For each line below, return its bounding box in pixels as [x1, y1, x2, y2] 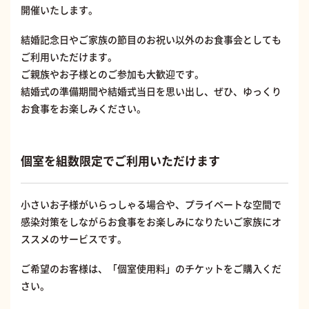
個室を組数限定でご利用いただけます [21, 152, 220, 170]
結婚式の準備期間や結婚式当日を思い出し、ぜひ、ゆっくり [21, 84, 281, 99]
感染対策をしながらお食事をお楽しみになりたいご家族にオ [21, 215, 281, 229]
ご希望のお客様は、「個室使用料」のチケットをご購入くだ [21, 261, 281, 276]
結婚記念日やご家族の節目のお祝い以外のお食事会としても [21, 32, 281, 47]
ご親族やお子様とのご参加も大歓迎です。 [21, 67, 204, 81]
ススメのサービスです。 [21, 232, 127, 246]
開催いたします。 [21, 3, 98, 17]
